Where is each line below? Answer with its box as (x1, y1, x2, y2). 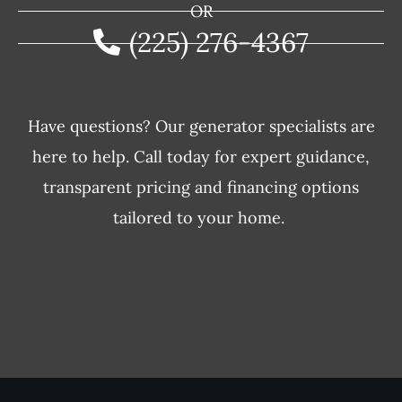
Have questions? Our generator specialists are (27, 116, 375, 137)
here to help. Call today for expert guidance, (32, 146, 370, 168)
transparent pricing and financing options (43, 177, 359, 198)
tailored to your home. (113, 207, 289, 229)
